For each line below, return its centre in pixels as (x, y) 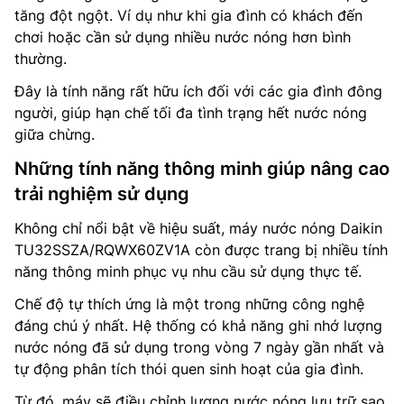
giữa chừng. (55, 134)
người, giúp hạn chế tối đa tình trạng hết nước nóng (191, 112)
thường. (41, 58)
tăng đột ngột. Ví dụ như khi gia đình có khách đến (188, 15)
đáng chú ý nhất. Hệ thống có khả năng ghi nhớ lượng (198, 325)
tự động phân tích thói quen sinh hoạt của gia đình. (189, 368)
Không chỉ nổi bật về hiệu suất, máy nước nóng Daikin (198, 228)
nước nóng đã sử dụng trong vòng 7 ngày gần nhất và (199, 347)
